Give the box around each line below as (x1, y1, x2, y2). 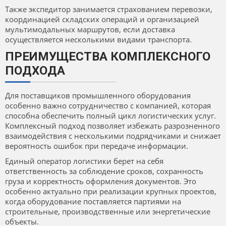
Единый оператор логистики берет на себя (5, 156, 163, 166)
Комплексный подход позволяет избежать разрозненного (5, 121, 220, 131)
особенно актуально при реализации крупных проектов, (5, 186, 216, 197)
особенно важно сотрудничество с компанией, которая (5, 100, 211, 111)
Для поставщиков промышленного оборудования (5, 90, 191, 101)
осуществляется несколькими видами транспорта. (5, 34, 192, 45)
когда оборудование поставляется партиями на (5, 196, 181, 207)
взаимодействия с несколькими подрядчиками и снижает (5, 131, 221, 141)
